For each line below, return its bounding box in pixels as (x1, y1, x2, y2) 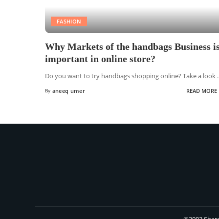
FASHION (57, 17, 82, 25)
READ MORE (186, 87, 217, 95)
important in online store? (45, 53, 168, 64)
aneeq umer (52, 87, 85, 95)
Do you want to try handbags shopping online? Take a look (45, 71, 217, 80)
